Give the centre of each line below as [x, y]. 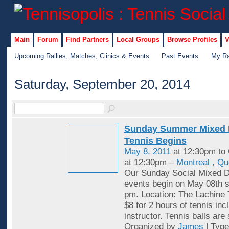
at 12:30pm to [199, 152]
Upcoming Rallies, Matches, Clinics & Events [82, 56]
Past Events [180, 56]
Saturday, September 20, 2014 [102, 85]
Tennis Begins [155, 141]
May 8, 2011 [147, 152]
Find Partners [87, 39]
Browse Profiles [192, 39]
